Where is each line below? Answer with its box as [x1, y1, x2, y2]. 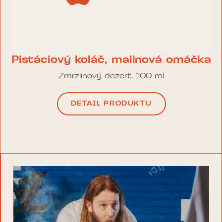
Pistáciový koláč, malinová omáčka [11, 55, 212, 66]
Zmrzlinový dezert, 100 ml [58, 72, 164, 81]
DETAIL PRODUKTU [71, 101, 152, 108]
